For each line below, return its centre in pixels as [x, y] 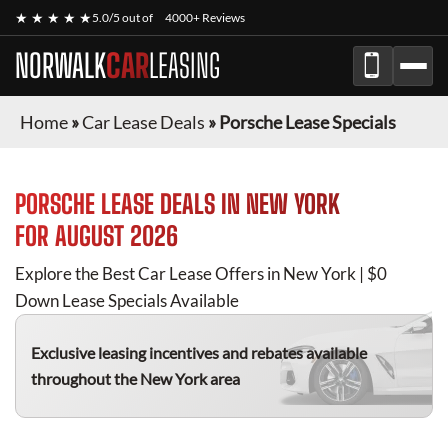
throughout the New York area [135, 378]
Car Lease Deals [143, 122]
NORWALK [60, 66]
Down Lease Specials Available [127, 300]
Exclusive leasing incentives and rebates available [199, 352]
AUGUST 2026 [116, 236]
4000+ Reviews [205, 17]
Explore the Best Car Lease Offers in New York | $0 [201, 273]
